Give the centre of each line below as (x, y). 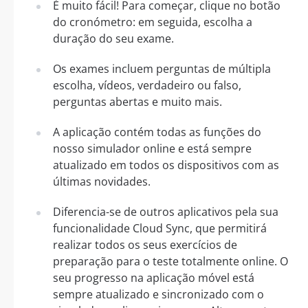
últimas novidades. (102, 181)
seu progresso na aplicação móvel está (154, 277)
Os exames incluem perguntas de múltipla (162, 68)
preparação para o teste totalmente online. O (170, 261)
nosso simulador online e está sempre (152, 148)
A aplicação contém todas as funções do (157, 132)
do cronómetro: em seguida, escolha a (153, 22)
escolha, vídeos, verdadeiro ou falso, (147, 85)
